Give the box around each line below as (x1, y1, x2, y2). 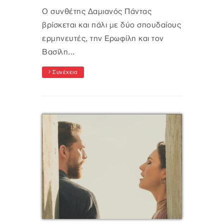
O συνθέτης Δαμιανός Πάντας (42, 7, 151, 16)
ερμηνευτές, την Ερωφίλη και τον (42, 34, 164, 43)
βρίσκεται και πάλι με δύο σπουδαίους (42, 21, 181, 30)
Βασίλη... (42, 48, 75, 57)
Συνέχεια (50, 69, 77, 76)
